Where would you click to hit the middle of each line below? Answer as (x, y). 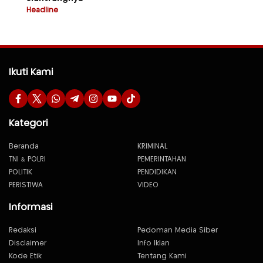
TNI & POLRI (27, 159)
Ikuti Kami (31, 73)
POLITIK (21, 172)
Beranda (24, 146)
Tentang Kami (162, 256)
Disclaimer (28, 243)
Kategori (28, 124)
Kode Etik (25, 256)
